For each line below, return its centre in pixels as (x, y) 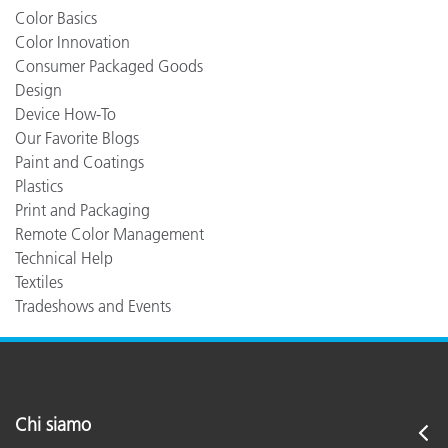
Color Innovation (72, 41)
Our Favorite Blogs (77, 137)
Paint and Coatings (79, 161)
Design (38, 89)
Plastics (39, 185)
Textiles (39, 281)
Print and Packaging (82, 209)
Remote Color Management (109, 233)
